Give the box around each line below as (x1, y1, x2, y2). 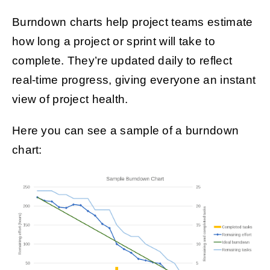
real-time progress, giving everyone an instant (11, 74, 256, 87)
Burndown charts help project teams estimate (11, 16, 253, 29)
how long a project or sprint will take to (11, 35, 215, 48)
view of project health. (11, 93, 128, 106)
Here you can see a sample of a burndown (11, 124, 239, 137)
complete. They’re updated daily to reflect (11, 54, 233, 67)
